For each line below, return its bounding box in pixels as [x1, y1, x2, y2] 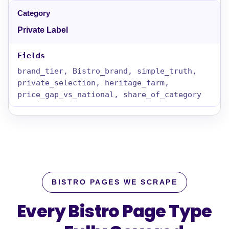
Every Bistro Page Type [17, 199, 212, 223]
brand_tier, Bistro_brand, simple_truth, [17, 66, 197, 75]
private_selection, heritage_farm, [17, 78, 169, 87]
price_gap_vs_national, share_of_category [17, 90, 201, 99]
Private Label [17, 26, 68, 34]
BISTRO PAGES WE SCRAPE [52, 178, 177, 186]
